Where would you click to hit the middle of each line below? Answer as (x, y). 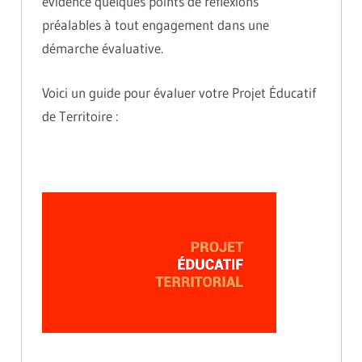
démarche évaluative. (103, 48)
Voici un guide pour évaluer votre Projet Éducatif (179, 92)
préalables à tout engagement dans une (156, 25)
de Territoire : (80, 116)
